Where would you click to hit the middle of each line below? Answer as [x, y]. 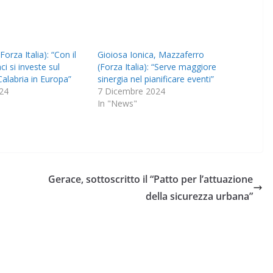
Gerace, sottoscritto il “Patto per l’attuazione [151, 179]
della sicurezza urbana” [199, 197]
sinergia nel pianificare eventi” [156, 79]
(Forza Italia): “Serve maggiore [157, 67]
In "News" [118, 104]
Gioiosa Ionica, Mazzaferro [151, 55]
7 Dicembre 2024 [132, 91]
